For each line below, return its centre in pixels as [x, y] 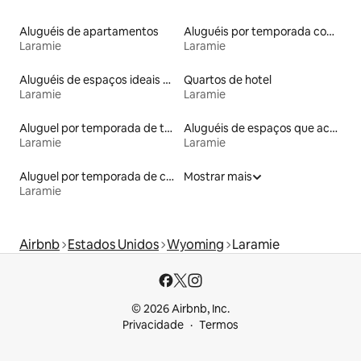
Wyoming [195, 244]
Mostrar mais [218, 176]
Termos [219, 325]
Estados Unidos [113, 244]
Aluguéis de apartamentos [89, 31]
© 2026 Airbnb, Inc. [180, 309]
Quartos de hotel [228, 79]
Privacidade [153, 325]
